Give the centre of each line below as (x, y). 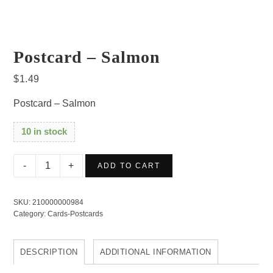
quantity (53, 208)
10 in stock (44, 132)
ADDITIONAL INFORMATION (155, 252)
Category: (31, 214)
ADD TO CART (129, 166)
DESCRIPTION (49, 252)
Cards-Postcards (76, 214)
